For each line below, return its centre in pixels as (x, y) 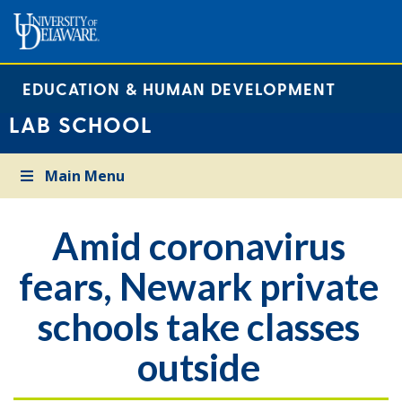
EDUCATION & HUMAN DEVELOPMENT (179, 88)
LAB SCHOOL (81, 124)
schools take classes (198, 327)
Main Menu (85, 176)
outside (198, 367)
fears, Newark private (198, 286)
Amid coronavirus (198, 246)
